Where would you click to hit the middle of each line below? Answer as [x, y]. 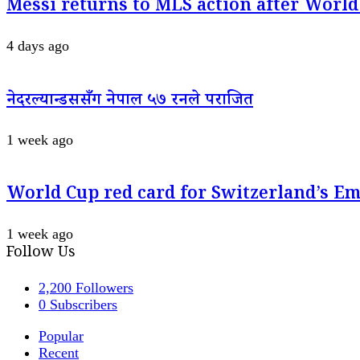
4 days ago [38, 45]
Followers [104, 287]
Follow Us [41, 254]
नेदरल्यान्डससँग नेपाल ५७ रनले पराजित [130, 101]
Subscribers [84, 304]
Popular [61, 335]
